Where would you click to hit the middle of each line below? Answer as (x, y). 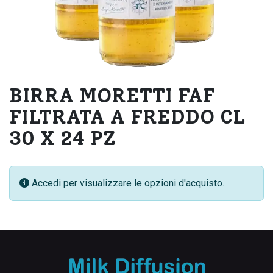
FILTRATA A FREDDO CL (127, 116)
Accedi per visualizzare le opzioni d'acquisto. (128, 183)
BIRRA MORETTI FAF (112, 95)
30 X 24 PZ (62, 138)
